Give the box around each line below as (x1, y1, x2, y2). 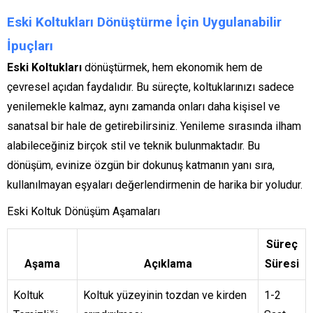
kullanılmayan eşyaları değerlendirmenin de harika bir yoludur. (7, 178, 303, 192)
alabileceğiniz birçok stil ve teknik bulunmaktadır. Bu (7, 139, 260, 153)
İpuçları (7, 38, 53, 54)
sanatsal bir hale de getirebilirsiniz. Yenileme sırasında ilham (7, 119, 301, 133)
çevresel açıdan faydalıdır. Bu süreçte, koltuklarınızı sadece (7, 80, 294, 94)
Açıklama (143, 257, 192, 271)
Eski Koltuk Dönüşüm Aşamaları (7, 205, 160, 219)
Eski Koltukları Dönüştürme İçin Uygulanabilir (7, 14, 282, 31)
